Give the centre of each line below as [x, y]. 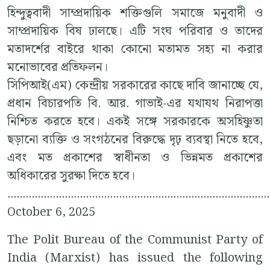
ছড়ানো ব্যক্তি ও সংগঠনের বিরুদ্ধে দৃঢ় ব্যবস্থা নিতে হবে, [135, 140]
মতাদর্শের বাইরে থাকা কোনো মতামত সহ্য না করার [135, 50]
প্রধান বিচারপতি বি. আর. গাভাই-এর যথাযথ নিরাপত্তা [135, 104]
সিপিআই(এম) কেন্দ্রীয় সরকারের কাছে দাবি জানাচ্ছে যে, [135, 86]
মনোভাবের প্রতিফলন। [58, 68]
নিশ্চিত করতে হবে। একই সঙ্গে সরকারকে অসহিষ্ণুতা [135, 122]
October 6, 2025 [51, 212]
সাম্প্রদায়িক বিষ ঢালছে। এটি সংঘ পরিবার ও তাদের [135, 32]
